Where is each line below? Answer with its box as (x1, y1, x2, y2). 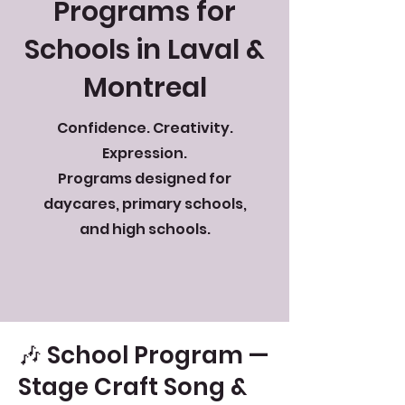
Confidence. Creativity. (56, 118, 233, 138)
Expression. (102, 143, 187, 164)
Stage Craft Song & (18, 371, 247, 403)
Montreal (82, 69, 207, 107)
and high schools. (79, 219, 211, 240)
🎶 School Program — (18, 339, 268, 372)
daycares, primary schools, (42, 193, 247, 214)
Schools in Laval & (24, 31, 265, 69)
